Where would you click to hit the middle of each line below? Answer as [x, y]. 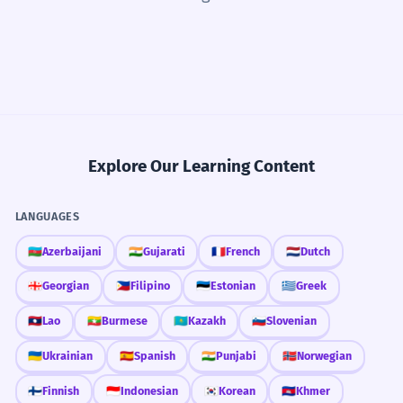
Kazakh [206, 321]
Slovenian [291, 321]
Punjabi [236, 356]
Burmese [124, 321]
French [242, 251]
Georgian [66, 286]
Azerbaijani [72, 251]
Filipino [150, 286]
